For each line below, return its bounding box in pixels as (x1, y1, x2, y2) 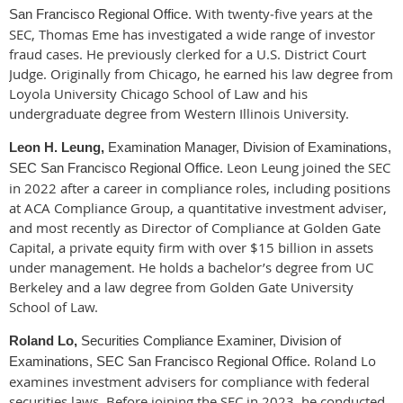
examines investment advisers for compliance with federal (9, 372, 370, 390)
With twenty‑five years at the (195, 4, 372, 22)
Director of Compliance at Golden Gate (141, 218, 381, 237)
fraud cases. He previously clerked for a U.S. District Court (9, 44, 366, 63)
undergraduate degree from (9, 103, 181, 122)
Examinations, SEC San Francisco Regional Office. (9, 353, 314, 369)
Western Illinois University (184, 103, 345, 122)
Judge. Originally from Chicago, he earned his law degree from (9, 64, 393, 83)
